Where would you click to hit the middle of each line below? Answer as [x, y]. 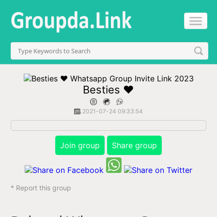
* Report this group [41, 188]
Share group [134, 145]
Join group [80, 145]
